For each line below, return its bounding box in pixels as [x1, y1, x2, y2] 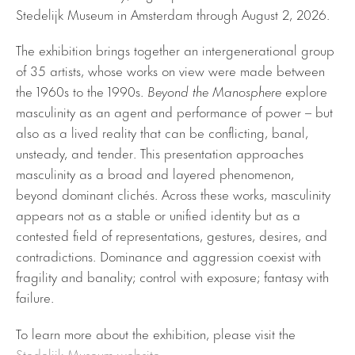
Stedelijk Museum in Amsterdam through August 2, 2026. [16, 3, 330, 25]
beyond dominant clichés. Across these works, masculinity [16, 183, 330, 204]
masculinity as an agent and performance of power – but [16, 101, 333, 122]
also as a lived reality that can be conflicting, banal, [16, 121, 308, 143]
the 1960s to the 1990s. [16, 80, 147, 101]
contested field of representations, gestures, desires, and [16, 224, 327, 246]
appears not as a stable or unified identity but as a [16, 204, 300, 225]
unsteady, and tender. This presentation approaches [16, 142, 303, 163]
